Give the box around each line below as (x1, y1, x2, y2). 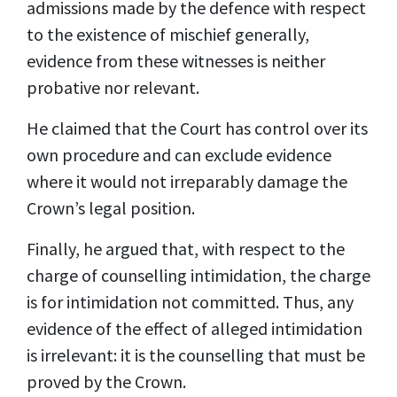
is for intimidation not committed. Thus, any (27, 290, 354, 313)
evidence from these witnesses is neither (27, 49, 325, 72)
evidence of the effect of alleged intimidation (27, 316, 362, 339)
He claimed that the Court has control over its (27, 116, 368, 139)
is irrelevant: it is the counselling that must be (27, 343, 365, 366)
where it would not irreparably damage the (27, 169, 347, 192)
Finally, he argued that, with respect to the (27, 237, 345, 260)
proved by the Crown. (27, 370, 186, 393)
